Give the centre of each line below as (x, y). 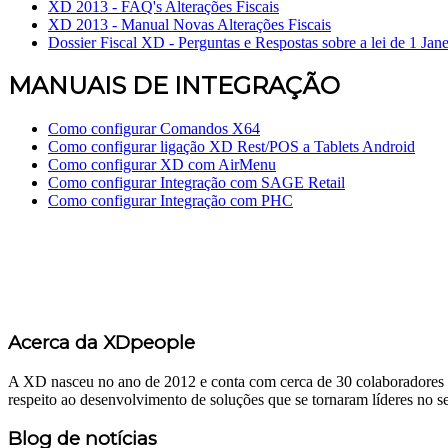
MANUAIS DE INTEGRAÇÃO (174, 86)
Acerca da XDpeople (101, 343)
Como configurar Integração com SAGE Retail (196, 183)
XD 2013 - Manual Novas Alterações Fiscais (189, 24)
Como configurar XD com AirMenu (162, 165)
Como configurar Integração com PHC (170, 201)
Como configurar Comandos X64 (154, 129)
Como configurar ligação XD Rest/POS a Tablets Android (231, 147)
